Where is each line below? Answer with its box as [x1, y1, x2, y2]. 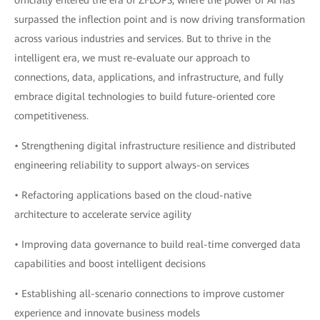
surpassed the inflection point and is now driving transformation [14, 14, 305, 26]
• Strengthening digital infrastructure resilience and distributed [14, 140, 296, 152]
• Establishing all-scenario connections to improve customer [14, 288, 284, 300]
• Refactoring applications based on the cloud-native [14, 189, 251, 201]
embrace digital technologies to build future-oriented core [14, 91, 275, 103]
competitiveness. [14, 110, 89, 122]
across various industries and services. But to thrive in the [14, 33, 271, 45]
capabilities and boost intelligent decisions [14, 258, 206, 270]
